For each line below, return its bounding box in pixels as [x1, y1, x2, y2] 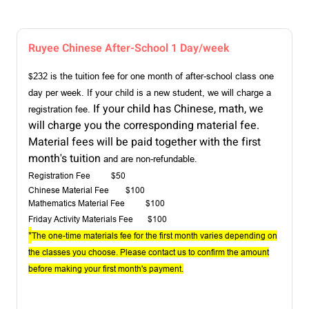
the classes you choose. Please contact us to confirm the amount [28, 247, 269, 258]
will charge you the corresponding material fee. [28, 117, 259, 134]
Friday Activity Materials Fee [28, 214, 148, 225]
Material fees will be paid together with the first [28, 134, 261, 151]
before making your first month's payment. [28, 263, 183, 275]
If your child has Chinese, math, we [93, 101, 263, 118]
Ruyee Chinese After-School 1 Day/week [28, 40, 230, 57]
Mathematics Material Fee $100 [28, 198, 165, 209]
